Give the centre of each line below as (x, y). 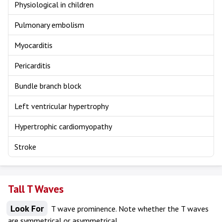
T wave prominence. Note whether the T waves (129, 209)
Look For (27, 209)
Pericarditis (32, 66)
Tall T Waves (36, 189)
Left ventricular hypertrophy (61, 106)
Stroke (25, 147)
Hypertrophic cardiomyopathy (63, 127)
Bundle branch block (48, 86)
